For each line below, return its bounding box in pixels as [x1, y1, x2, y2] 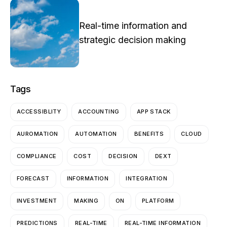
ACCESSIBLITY [17, 108, 61, 116]
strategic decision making [79, 34, 186, 45]
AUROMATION [17, 130, 58, 138]
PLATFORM [141, 197, 174, 205]
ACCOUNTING [78, 108, 120, 116]
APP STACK [136, 108, 171, 116]
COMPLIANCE [17, 153, 57, 160]
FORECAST [17, 175, 50, 182]
